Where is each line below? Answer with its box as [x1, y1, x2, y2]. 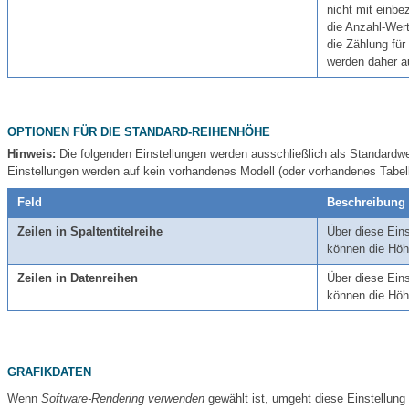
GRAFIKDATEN [7, 364, 91, 379]
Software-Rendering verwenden [41, 392, 204, 405]
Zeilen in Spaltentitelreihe [17, 225, 163, 238]
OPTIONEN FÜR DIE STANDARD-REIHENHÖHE [7, 124, 270, 139]
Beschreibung [327, 195, 405, 209]
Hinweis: [7, 147, 56, 161]
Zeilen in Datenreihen [17, 271, 138, 285]
